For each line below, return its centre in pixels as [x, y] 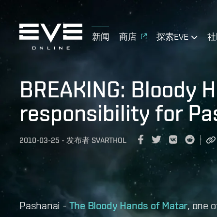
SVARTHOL [109, 140]
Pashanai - [44, 205]
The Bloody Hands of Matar [128, 205]
